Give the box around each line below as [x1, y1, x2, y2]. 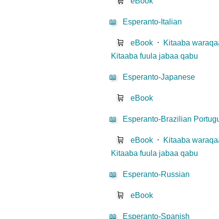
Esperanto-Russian [123, 170, 190, 179]
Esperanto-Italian [123, 18, 182, 26]
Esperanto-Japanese [123, 73, 196, 82]
